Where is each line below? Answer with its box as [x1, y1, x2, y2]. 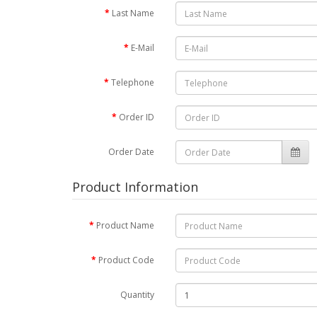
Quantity [120, 289, 155, 301]
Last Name [112, 7, 155, 19]
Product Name [96, 219, 155, 231]
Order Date [108, 146, 155, 158]
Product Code [98, 254, 155, 266]
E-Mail [131, 42, 155, 54]
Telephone [111, 76, 155, 88]
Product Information [72, 178, 198, 195]
